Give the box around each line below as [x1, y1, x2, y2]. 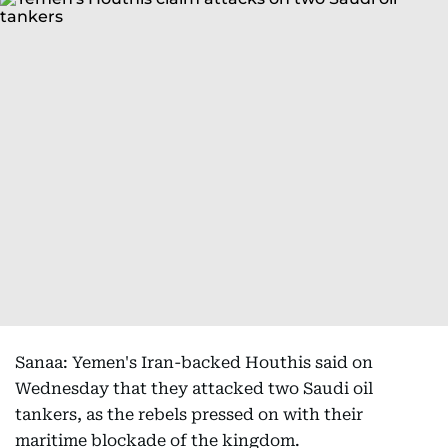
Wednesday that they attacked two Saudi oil [15, 379, 373, 398]
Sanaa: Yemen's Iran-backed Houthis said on [15, 353, 373, 372]
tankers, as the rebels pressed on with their [15, 405, 363, 424]
